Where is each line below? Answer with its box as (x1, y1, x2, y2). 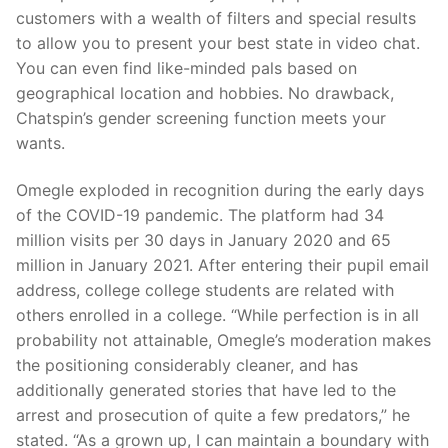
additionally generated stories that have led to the (16, 380, 396, 401)
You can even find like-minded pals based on (16, 57, 357, 78)
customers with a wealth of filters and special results (16, 7, 416, 28)
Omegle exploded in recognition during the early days (16, 180, 424, 201)
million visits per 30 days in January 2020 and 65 (16, 230, 391, 251)
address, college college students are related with (16, 280, 394, 301)
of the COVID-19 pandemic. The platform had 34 (16, 205, 384, 226)
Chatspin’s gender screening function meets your (16, 107, 386, 128)
